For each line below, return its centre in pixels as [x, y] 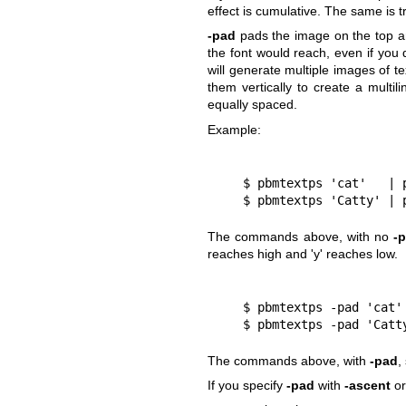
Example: [234, 129]
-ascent [367, 385]
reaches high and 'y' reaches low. [302, 253]
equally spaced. [252, 105]
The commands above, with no [300, 236]
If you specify [246, 385]
